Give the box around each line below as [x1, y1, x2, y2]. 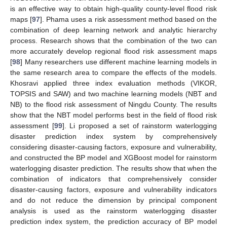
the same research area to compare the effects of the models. [10, 68, 217, 77]
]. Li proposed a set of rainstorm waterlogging [62, 121, 217, 130]
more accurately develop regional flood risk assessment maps [10, 47, 217, 55]
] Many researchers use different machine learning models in [20, 57, 217, 66]
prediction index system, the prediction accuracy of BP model [10, 217, 217, 225]
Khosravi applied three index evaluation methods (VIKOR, [10, 79, 217, 87]
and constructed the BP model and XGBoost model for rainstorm [10, 153, 217, 162]
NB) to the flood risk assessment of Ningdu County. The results [10, 100, 217, 108]
